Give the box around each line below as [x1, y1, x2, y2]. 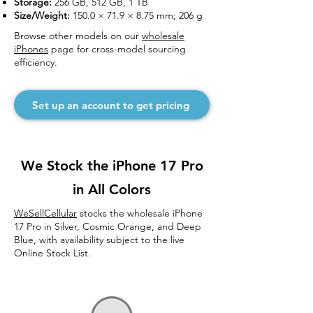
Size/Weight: [14, 9, 70, 22]
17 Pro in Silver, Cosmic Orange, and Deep [14, 220, 201, 233]
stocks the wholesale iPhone [77, 207, 203, 219]
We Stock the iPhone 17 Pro [20, 157, 203, 174]
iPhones [14, 43, 48, 55]
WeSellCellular [14, 207, 77, 219]
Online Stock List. [14, 247, 91, 259]
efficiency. [14, 56, 57, 68]
